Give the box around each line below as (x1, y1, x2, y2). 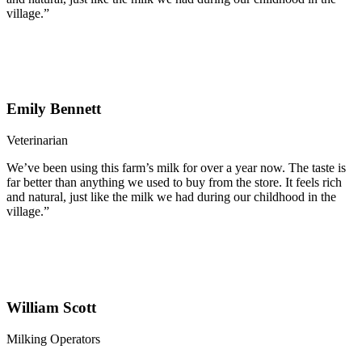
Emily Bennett (6, 100, 101, 118)
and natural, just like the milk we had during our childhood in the (6, 190, 336, 204)
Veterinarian (6, 133, 68, 148)
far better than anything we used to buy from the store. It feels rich (6, 175, 342, 190)
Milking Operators (6, 331, 100, 346)
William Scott (6, 298, 96, 316)
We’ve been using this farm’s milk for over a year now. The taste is (6, 161, 346, 175)
